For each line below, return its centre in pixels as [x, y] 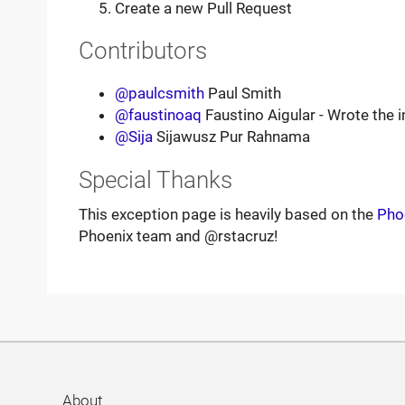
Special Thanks [155, 179]
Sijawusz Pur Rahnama [231, 137]
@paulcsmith [159, 94]
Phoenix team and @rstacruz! [178, 236]
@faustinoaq [158, 115]
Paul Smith [242, 94]
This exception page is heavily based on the [227, 215]
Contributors [142, 51]
